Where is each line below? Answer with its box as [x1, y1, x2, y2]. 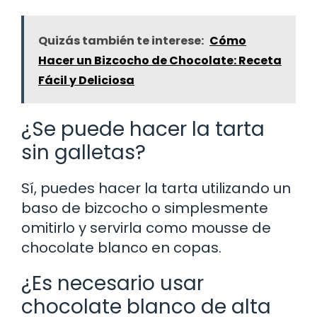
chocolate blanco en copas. [21, 237, 221, 258]
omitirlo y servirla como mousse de [21, 217, 271, 238]
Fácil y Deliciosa [38, 71, 134, 88]
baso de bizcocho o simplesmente [21, 197, 268, 218]
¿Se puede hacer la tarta [21, 115, 265, 143]
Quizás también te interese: [38, 32, 204, 49]
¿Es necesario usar [21, 269, 204, 297]
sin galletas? [21, 138, 146, 166]
